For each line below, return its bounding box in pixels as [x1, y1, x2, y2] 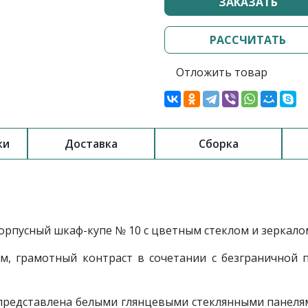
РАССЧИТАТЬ [210, 32, 286, 47]
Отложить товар [176, 65, 267, 80]
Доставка [65, 136, 118, 151]
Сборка [198, 136, 239, 151]
